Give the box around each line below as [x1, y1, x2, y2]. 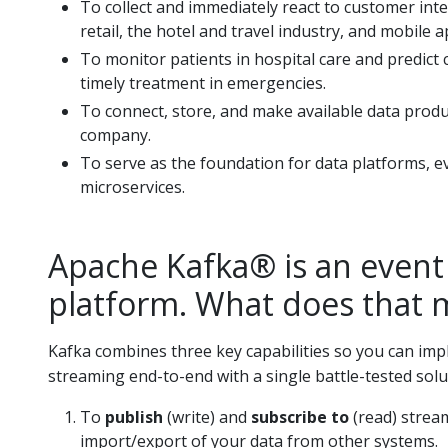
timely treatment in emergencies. [80, 72, 326, 94]
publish [105, 406, 163, 428]
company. [80, 124, 151, 146]
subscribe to [251, 406, 349, 428]
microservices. [80, 176, 185, 198]
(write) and [163, 406, 251, 428]
